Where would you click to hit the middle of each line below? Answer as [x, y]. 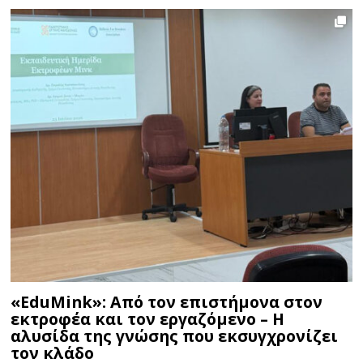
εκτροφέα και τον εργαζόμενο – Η [148, 318]
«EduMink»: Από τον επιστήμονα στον [167, 301]
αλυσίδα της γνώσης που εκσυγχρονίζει [175, 335]
